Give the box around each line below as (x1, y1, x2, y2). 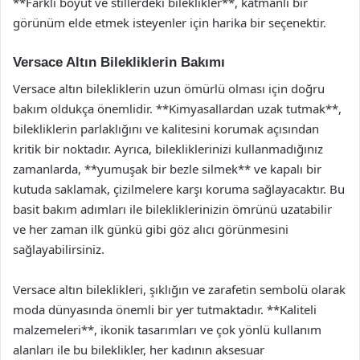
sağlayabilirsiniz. (13, 240, 104, 257)
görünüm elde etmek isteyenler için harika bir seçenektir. (13, 14, 326, 31)
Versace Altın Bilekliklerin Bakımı (13, 55, 225, 70)
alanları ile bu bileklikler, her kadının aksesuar (13, 341, 264, 358)
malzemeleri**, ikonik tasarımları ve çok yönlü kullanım (13, 321, 321, 337)
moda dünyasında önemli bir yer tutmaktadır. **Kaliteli (13, 301, 317, 317)
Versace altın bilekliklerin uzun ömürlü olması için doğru (13, 80, 325, 96)
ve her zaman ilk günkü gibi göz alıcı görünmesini (13, 220, 288, 237)
